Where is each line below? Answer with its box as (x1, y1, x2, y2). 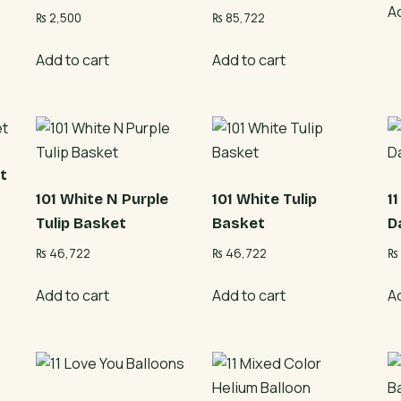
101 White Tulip (211, 190, 317, 208)
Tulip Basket (36, 214, 127, 232)
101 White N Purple (36, 190, 169, 208)
